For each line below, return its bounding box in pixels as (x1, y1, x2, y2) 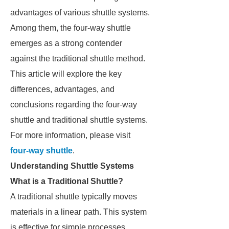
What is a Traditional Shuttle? (10, 177, 123, 186)
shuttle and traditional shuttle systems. (10, 116, 148, 124)
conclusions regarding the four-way (10, 100, 137, 109)
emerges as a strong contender (10, 39, 122, 48)
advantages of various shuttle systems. (10, 8, 150, 17)
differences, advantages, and (10, 85, 114, 94)
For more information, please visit (10, 131, 130, 140)
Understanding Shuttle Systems (10, 162, 134, 170)
